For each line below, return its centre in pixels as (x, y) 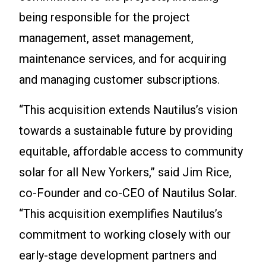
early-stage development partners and (118, 256)
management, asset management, (106, 38)
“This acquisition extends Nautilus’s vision (128, 110)
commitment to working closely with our (125, 235)
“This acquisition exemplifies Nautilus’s (121, 214)
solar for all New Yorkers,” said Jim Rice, (125, 172)
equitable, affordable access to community (131, 152)
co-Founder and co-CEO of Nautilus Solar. (128, 193)
